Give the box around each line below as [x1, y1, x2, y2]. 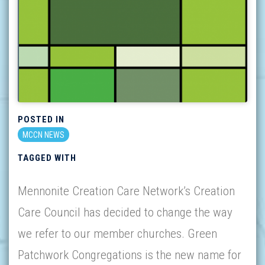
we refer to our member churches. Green [18, 227, 217, 241]
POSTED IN [18, 114, 64, 125]
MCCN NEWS [22, 130, 64, 140]
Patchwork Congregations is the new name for [18, 248, 241, 262]
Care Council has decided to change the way [18, 205, 232, 219]
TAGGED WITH [18, 153, 76, 163]
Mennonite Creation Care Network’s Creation [18, 184, 235, 198]
